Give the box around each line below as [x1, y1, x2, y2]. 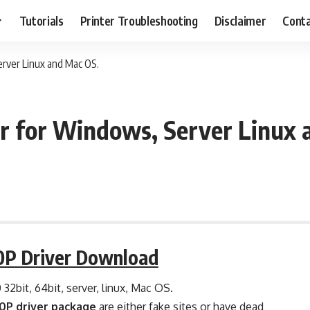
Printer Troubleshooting [80, 12, 198, 28]
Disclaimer [214, 12, 266, 28]
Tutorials [19, 12, 64, 28]
